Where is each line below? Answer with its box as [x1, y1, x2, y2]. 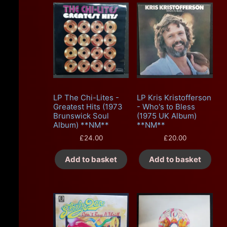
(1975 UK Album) [137, 111, 197, 121]
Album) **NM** [53, 120, 109, 130]
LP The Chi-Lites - [53, 93, 119, 103]
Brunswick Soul [53, 111, 109, 121]
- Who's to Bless [137, 102, 196, 112]
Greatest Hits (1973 [53, 102, 123, 112]
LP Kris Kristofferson [137, 93, 212, 103]
